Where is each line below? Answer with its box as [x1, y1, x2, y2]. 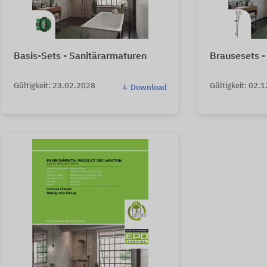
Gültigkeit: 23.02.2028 [14, 82, 95, 90]
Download [129, 84, 167, 92]
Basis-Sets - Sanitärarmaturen [14, 52, 147, 61]
